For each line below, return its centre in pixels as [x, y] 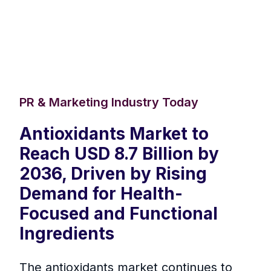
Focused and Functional [119, 214]
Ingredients [67, 234]
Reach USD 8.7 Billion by [119, 154]
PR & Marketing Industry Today [109, 103]
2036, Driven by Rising [113, 174]
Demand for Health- [101, 194]
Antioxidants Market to [114, 134]
